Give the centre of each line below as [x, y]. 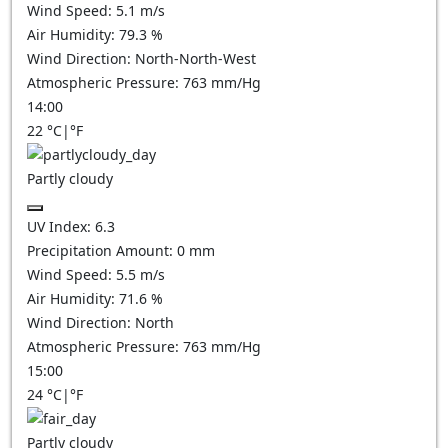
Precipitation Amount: [102, 250]
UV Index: [61, 226]
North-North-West [195, 58]
